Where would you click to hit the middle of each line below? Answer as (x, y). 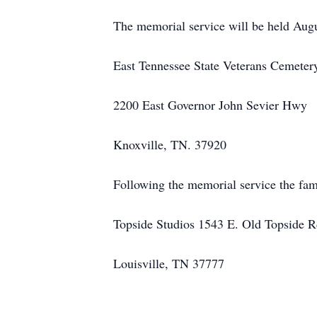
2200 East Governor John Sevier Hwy (210, 105)
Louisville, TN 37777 (169, 263)
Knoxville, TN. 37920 (170, 144)
